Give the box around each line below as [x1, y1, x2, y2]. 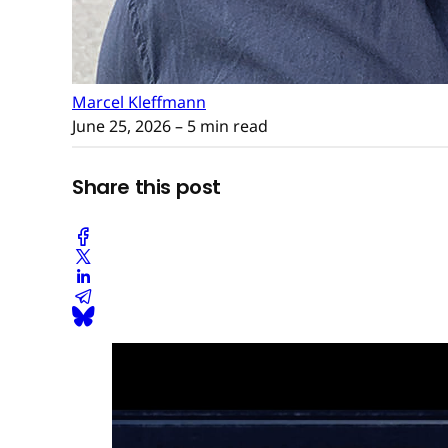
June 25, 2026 [72, 114, 171, 137]
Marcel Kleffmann [72, 90, 206, 113]
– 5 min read [171, 114, 268, 137]
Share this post [72, 173, 221, 202]
